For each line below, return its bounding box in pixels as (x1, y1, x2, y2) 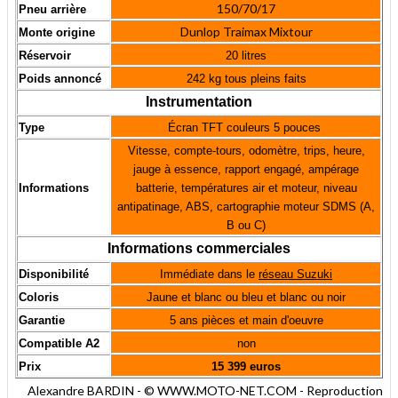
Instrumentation (146, 94, 252, 110)
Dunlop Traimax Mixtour (179, 24, 313, 40)
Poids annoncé (19, 72, 101, 86)
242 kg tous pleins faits (186, 72, 306, 86)
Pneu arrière (19, 3, 86, 17)
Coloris (19, 291, 62, 305)
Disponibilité (19, 267, 89, 282)
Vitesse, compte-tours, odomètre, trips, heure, (127, 144, 365, 158)
